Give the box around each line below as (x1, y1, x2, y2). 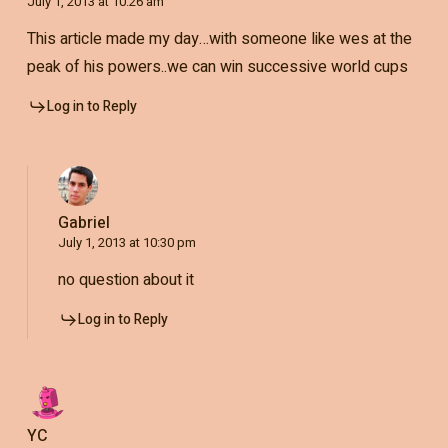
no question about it (57, 267, 194, 292)
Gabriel (57, 210, 110, 235)
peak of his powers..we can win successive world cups (26, 54, 408, 79)
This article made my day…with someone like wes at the (26, 26, 412, 51)
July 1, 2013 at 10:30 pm (57, 232, 196, 252)
